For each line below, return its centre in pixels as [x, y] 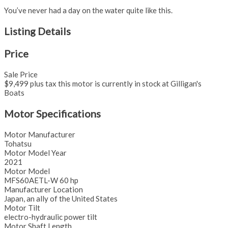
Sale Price [21, 75]
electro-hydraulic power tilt [51, 217]
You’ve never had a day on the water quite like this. [88, 10]
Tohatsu [18, 144]
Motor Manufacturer [40, 135]
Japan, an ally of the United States [61, 199]
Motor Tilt [22, 208]
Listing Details [37, 31]
